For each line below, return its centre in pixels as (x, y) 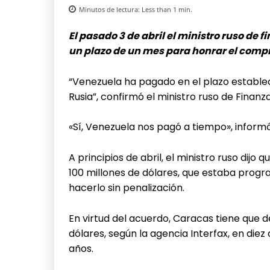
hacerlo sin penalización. (128, 187)
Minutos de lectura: (110, 9)
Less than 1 (159, 9)
